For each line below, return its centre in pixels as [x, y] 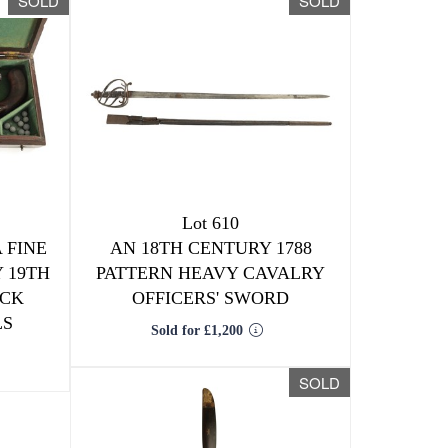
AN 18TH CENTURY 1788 [210, 248]
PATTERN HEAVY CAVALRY [211, 273]
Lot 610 [211, 223]
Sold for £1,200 [197, 330]
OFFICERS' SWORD [211, 298]
